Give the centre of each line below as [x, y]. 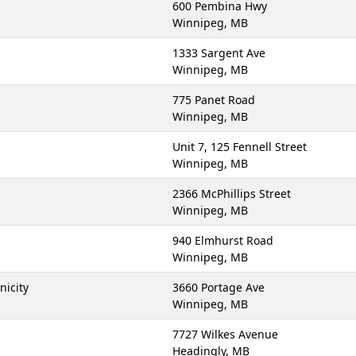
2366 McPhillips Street [232, 193]
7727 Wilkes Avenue [225, 334]
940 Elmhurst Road [223, 240]
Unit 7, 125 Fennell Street [240, 147]
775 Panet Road [214, 100]
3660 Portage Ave [219, 287]
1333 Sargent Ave [219, 53]
